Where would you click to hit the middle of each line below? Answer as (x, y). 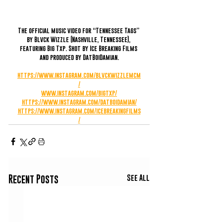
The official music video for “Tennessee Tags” (79, 31)
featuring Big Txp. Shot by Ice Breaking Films (79, 49)
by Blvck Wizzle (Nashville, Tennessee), (79, 40)
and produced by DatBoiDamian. (79, 57)
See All (138, 178)
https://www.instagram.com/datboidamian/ (79, 102)
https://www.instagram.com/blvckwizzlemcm (79, 75)
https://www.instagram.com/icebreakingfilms (79, 111)
